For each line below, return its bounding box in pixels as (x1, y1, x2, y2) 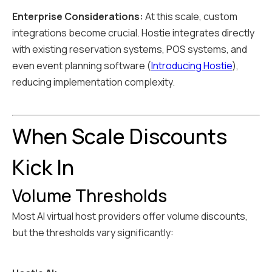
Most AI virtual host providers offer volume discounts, (12, 209, 248, 223)
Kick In (12, 153, 74, 182)
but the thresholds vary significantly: (12, 226, 174, 240)
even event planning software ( (12, 59, 151, 73)
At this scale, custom (143, 10, 237, 24)
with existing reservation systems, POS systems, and (12, 42, 247, 56)
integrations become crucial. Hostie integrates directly (12, 26, 254, 40)
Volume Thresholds (12, 184, 167, 208)
